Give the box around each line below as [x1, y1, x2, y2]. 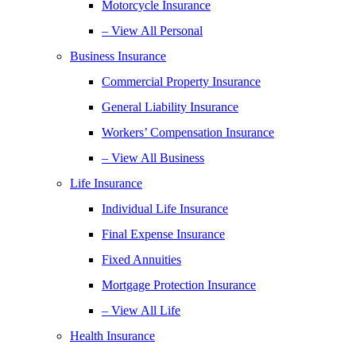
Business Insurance [70, 49, 166, 63]
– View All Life [102, 304, 180, 317]
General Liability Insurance [102, 100, 238, 114]
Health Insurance [70, 329, 155, 342]
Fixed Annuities [102, 253, 181, 266]
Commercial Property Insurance [102, 75, 261, 88]
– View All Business [102, 151, 204, 164]
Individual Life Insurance [102, 202, 228, 215]
